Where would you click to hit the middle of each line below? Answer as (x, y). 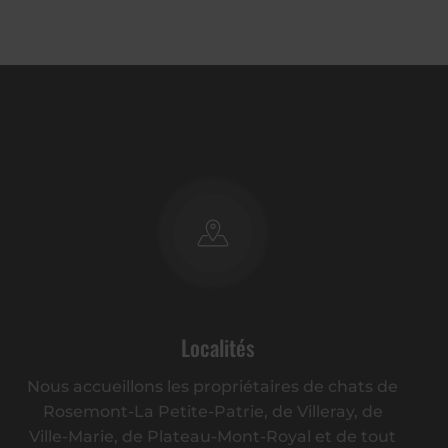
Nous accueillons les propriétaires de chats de (213, 386)
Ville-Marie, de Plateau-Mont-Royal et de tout (213, 436)
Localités (217, 347)
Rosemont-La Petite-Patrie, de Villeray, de (212, 411)
